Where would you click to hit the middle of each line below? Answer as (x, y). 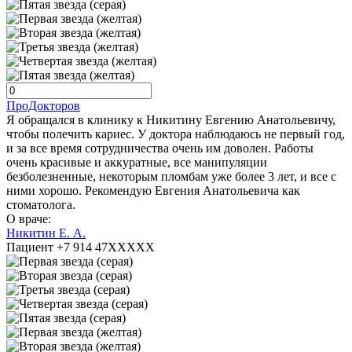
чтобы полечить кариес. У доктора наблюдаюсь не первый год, (176, 134)
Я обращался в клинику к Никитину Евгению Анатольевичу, (171, 120)
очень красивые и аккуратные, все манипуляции (137, 163)
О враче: (29, 219)
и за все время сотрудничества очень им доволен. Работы (160, 148)
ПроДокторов (43, 106)
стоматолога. (41, 205)
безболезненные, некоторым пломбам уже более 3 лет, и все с (171, 177)
